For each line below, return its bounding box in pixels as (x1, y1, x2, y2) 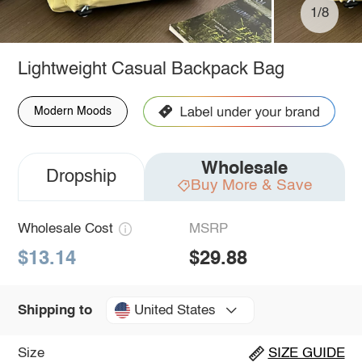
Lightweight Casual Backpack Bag (17, 60, 284, 78)
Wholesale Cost (17, 221, 113, 236)
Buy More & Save (190, 177, 313, 193)
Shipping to (17, 303, 92, 318)
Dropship (45, 167, 116, 186)
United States (133, 303, 216, 318)
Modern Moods (33, 105, 112, 117)
